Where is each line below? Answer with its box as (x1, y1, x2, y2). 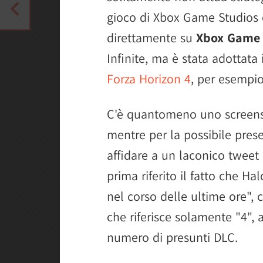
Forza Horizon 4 (107, 70, 191, 87)
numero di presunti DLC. (107, 229, 238, 245)
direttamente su (107, 29, 196, 46)
